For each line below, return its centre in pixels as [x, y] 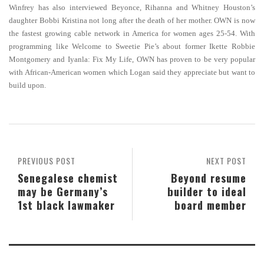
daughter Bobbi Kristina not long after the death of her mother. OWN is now [132, 20]
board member [210, 205]
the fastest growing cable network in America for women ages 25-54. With [132, 33]
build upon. [27, 85]
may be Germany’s [63, 191]
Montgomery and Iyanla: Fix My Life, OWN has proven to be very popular [132, 59]
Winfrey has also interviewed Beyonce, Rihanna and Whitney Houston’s [132, 7]
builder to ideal [207, 191]
